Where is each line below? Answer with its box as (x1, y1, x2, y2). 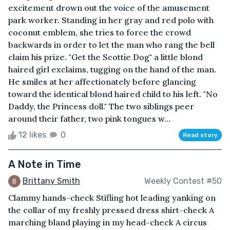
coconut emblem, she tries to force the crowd (8, 27, 191, 37)
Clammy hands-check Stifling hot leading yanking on (8, 193, 216, 203)
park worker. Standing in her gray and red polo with (8, 14, 214, 25)
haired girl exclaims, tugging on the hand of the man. (8, 64, 216, 74)
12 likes (16, 129, 48, 140)
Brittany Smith (23, 176, 80, 186)
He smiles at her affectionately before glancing (8, 76, 196, 87)
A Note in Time (8, 158, 81, 170)
